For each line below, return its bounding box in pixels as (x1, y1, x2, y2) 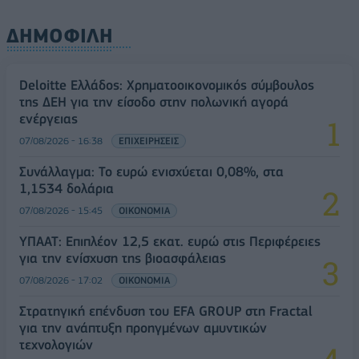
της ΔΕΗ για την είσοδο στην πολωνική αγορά (19, 93, 288, 110)
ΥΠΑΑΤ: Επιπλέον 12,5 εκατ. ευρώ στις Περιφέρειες (19, 232, 321, 249)
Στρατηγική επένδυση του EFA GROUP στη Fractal (19, 302, 313, 319)
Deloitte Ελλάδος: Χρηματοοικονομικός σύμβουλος (19, 76, 314, 93)
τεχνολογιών (19, 336, 93, 353)
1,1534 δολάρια (19, 179, 114, 196)
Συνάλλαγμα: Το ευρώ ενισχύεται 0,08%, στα (19, 163, 284, 179)
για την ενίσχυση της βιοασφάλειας (19, 249, 226, 266)
